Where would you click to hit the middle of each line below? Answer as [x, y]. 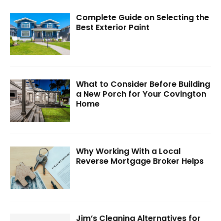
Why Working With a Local [129, 151]
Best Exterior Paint [113, 27]
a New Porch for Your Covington [141, 94]
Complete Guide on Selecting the [143, 17]
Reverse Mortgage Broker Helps [140, 161]
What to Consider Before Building [143, 84]
